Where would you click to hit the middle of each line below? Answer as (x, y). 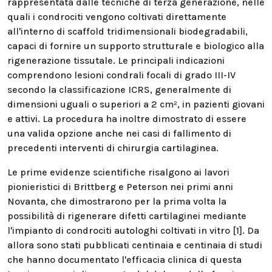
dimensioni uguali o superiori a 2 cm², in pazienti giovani (136, 104)
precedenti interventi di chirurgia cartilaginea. (113, 148)
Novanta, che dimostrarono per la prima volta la (117, 201)
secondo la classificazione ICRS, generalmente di (119, 90)
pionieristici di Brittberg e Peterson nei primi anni (120, 187)
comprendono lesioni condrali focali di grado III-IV (121, 75)
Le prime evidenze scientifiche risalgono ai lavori (118, 172)
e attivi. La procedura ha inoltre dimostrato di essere (127, 119)
